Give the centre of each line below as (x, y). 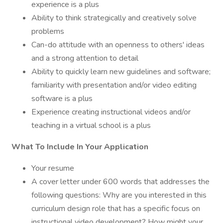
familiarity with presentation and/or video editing (114, 85)
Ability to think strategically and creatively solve (114, 18)
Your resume (53, 168)
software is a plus (62, 99)
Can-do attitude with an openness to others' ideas (118, 45)
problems (48, 31)
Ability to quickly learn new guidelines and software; (121, 72)
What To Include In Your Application (80, 147)
